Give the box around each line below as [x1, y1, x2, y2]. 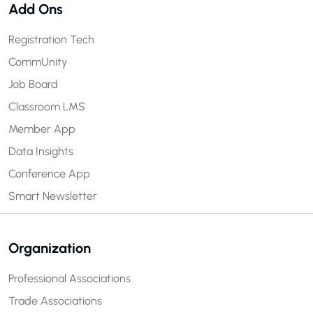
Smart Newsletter [8, 189, 97, 203]
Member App [8, 122, 75, 136]
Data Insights [8, 144, 73, 158]
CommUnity [8, 54, 67, 68]
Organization [8, 239, 91, 256]
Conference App [8, 166, 90, 180]
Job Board [8, 77, 58, 91]
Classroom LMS [8, 99, 85, 113]
